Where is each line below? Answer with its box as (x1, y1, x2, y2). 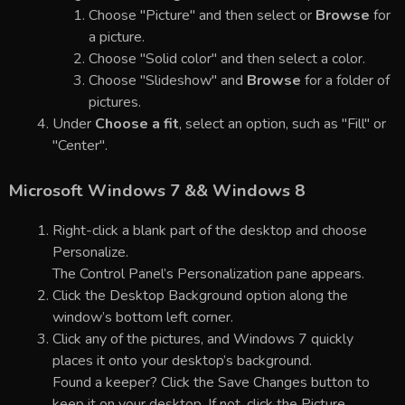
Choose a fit (95, 113, 179, 134)
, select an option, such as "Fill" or (179, 113, 386, 134)
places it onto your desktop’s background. (52, 351, 312, 372)
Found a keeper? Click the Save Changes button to (52, 372, 370, 393)
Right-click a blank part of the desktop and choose (52, 221, 367, 241)
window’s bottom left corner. (52, 307, 233, 328)
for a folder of (301, 70, 390, 90)
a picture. (89, 26, 145, 47)
